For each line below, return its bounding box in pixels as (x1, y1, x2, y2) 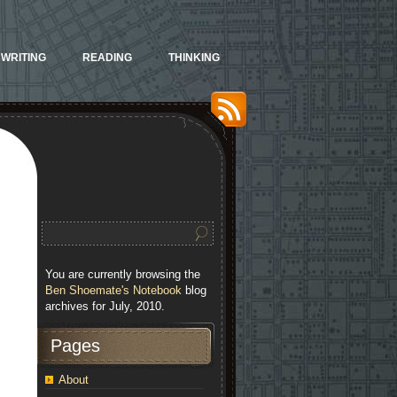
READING (82, 51, 132, 64)
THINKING (168, 51, 220, 64)
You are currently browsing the (45, 268, 200, 281)
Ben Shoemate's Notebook (45, 284, 182, 297)
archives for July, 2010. (45, 300, 165, 313)
